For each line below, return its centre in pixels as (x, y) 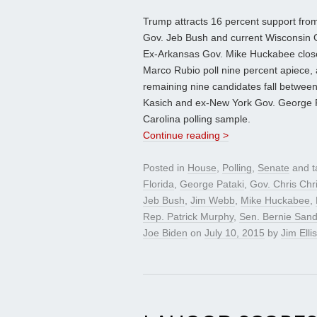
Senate (273, 168)
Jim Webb (213, 201)
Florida (158, 184)
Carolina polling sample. (197, 119)
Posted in (165, 168)
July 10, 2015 (235, 233)
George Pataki (212, 184)
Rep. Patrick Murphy (188, 217)
